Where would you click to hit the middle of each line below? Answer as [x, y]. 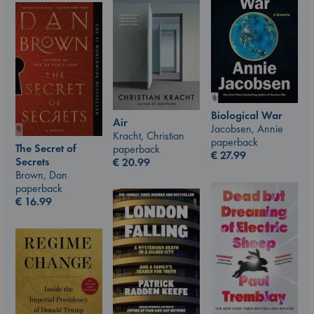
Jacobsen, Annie [247, 129]
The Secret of [46, 149]
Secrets [32, 162]
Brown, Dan [41, 175]
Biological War [247, 116]
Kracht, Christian [149, 135]
